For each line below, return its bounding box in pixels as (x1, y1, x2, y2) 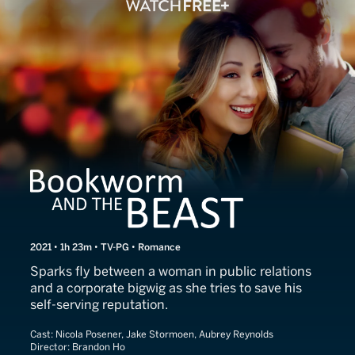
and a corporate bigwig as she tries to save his (30, 280, 302, 296)
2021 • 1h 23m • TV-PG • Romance (30, 241, 181, 253)
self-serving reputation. (30, 296, 168, 312)
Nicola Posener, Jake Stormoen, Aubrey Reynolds (55, 328, 273, 340)
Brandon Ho (72, 341, 125, 353)
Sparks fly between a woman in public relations (30, 263, 311, 279)
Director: (30, 341, 72, 353)
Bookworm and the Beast (29, 165, 334, 196)
